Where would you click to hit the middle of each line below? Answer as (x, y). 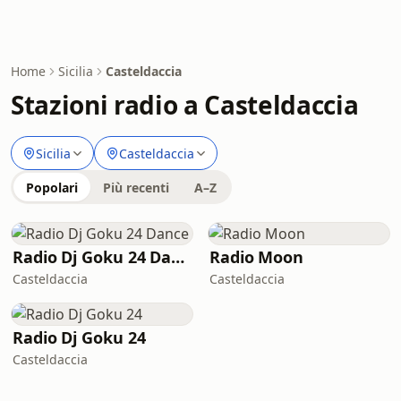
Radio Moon (257, 257)
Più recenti (136, 188)
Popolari (52, 188)
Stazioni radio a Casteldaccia (185, 105)
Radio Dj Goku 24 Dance (178, 257)
